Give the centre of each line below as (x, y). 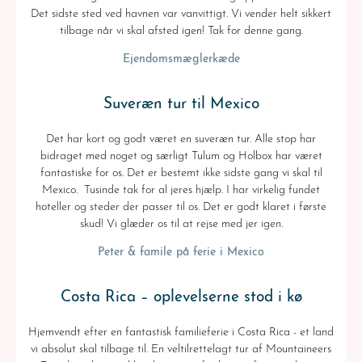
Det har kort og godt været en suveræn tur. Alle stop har (181, 139)
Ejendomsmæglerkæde (181, 59)
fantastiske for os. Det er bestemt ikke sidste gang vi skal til (181, 173)
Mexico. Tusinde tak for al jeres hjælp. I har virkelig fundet (181, 190)
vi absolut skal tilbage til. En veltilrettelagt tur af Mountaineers (181, 349)
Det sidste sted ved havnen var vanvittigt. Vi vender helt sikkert (181, 14)
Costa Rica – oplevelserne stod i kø (181, 297)
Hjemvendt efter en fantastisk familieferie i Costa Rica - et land (181, 332)
